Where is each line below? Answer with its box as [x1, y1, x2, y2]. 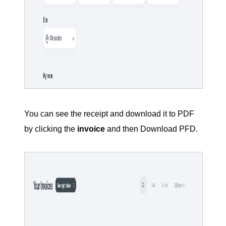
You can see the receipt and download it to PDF [24, 109, 194, 119]
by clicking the [24, 125, 77, 134]
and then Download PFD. [105, 125, 198, 134]
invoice [77, 125, 105, 134]
